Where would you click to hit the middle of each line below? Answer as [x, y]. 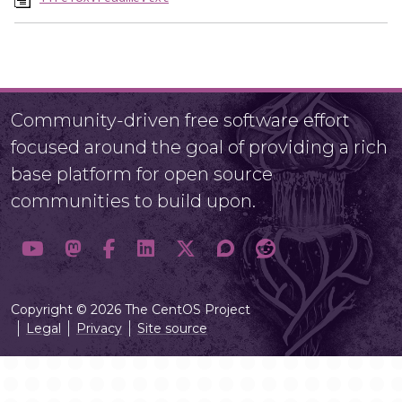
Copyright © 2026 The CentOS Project [131, 310]
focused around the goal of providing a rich [199, 148]
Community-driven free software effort [180, 121]
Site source [172, 329]
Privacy [99, 329]
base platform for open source [142, 175]
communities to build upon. [133, 201]
